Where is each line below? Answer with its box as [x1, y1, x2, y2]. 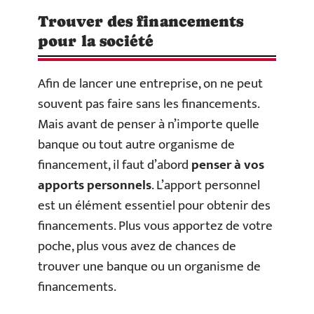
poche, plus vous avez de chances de [38, 235, 236, 257]
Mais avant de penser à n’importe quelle [38, 114, 259, 135]
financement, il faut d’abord [38, 154, 191, 176]
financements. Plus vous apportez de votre [38, 215, 273, 237]
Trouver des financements [38, 13, 244, 30]
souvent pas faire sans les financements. [38, 93, 259, 115]
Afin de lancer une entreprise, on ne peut [38, 73, 263, 95]
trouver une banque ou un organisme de [38, 256, 261, 278]
